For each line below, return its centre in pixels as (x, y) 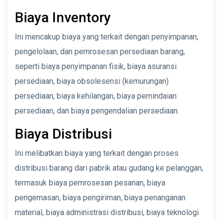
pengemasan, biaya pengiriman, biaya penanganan (100, 197)
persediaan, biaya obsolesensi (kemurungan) (92, 81)
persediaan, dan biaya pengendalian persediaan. (97, 110)
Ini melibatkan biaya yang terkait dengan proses (97, 153)
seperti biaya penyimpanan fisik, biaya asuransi (96, 66)
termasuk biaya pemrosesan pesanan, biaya (90, 183)
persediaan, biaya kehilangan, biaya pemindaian (96, 96)
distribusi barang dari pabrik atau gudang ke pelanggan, (109, 168)
